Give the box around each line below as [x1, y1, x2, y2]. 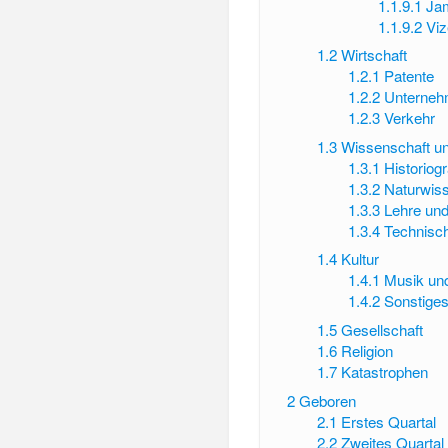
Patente [383, 65, 434, 87]
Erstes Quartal [341, 410, 437, 432]
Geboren [298, 389, 356, 411]
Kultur [341, 248, 380, 270]
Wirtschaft [341, 44, 408, 66]
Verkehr [383, 107, 435, 129]
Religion [341, 340, 394, 362]
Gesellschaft [341, 319, 424, 341]
